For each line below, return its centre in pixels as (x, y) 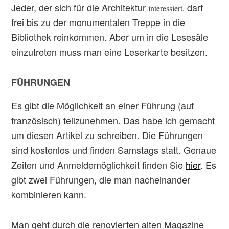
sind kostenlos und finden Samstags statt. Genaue (114, 150)
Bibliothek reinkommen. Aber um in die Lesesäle (110, 37)
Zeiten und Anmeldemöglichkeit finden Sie (99, 165)
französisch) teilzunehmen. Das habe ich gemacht (113, 120)
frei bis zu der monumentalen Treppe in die (98, 22)
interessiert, (168, 8)
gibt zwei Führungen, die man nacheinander (101, 179)
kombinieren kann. (49, 194)
